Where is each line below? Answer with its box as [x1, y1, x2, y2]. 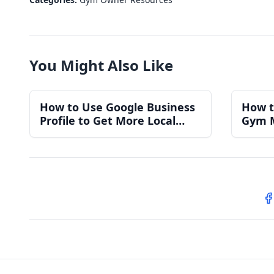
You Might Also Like [29, 55, 173, 75]
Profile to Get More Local [40, 113, 176, 128]
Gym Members [40, 127, 120, 141]
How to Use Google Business [40, 100, 195, 114]
